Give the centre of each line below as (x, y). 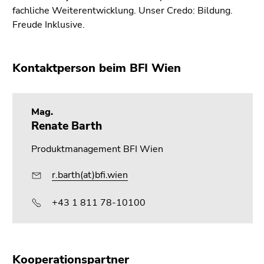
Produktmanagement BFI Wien (97, 149)
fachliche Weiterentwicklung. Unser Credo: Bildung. (123, 11)
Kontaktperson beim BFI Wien (97, 68)
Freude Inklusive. (50, 25)
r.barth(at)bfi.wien (90, 175)
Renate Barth (67, 126)
